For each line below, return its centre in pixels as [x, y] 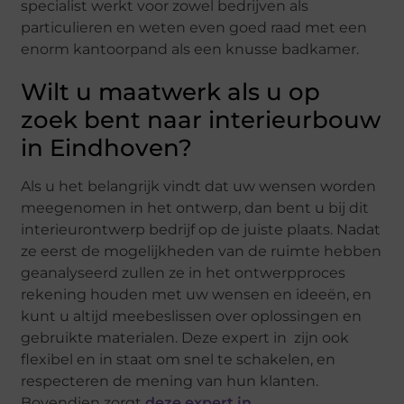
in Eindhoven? [107, 147]
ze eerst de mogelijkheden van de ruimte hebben [202, 251]
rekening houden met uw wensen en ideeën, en [197, 294]
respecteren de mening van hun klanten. [170, 381]
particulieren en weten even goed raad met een [194, 27]
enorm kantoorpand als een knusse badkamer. [190, 49]
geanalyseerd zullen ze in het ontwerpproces [184, 272]
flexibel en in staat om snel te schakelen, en [179, 359]
